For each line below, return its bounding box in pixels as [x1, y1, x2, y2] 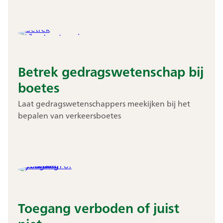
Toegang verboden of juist [17, 196, 179, 220]
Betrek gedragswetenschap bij [17, 60, 204, 83]
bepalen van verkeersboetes [17, 108, 121, 122]
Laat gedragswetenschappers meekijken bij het [17, 96, 190, 111]
